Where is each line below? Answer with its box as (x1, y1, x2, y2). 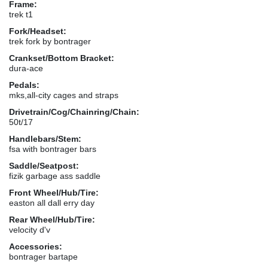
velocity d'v (9, 224, 50, 234)
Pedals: (9, 80, 39, 90)
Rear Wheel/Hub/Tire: (9, 214, 95, 224)
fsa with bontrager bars (9, 144, 96, 154)
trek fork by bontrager (9, 36, 91, 46)
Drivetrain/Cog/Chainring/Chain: (9, 106, 139, 117)
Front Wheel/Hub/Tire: (9, 187, 99, 197)
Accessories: (9, 241, 62, 251)
